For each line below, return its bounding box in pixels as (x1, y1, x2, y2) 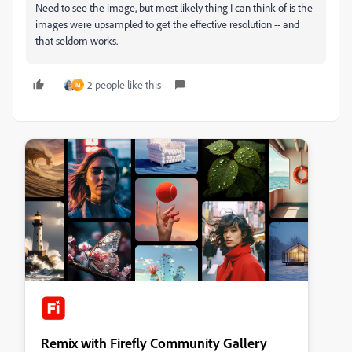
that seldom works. (35, 34, 118, 48)
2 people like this (87, 78, 161, 92)
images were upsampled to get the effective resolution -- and (35, 17, 299, 31)
